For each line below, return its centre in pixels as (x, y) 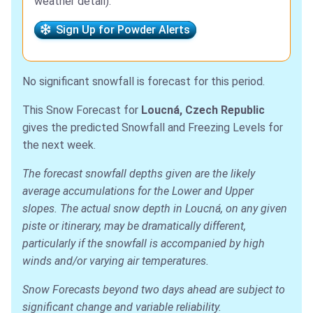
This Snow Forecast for (82, 110)
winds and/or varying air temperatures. (116, 261)
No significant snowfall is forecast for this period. (144, 82)
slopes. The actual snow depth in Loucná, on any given (155, 209)
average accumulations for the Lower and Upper (138, 191)
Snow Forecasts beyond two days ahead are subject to (154, 290)
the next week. (59, 145)
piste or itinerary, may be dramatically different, (134, 226)
